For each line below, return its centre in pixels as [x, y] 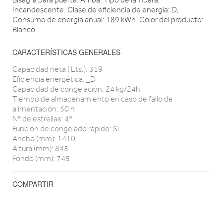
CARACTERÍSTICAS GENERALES [66, 52]
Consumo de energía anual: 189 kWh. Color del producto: [108, 20]
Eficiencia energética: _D [54, 79]
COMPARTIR [33, 184]
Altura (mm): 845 [40, 148]
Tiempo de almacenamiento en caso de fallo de [93, 99]
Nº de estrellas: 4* [43, 119]
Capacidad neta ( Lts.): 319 [57, 69]
